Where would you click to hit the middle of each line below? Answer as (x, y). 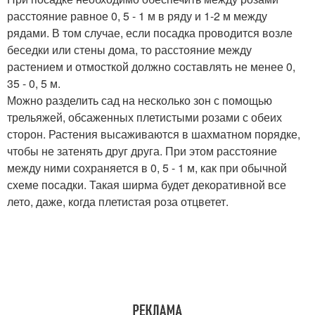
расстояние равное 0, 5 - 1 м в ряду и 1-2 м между (137, 16)
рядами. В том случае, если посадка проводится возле (150, 33)
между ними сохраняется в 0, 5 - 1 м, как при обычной (147, 168)
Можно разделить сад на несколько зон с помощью (140, 101)
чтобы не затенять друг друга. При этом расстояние (142, 151)
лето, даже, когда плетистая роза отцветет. (118, 202)
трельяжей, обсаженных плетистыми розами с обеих (144, 117)
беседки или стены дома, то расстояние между (129, 50)
